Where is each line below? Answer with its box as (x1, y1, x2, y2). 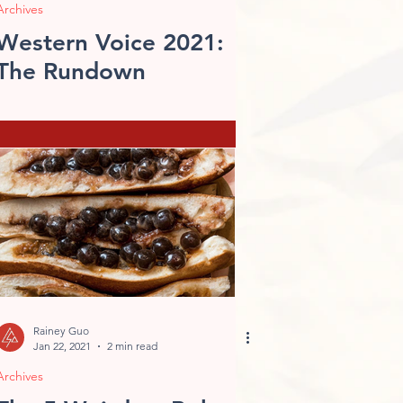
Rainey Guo (33, 324, 89, 337)
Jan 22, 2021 (33, 339, 91, 353)
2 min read (107, 339, 157, 353)
